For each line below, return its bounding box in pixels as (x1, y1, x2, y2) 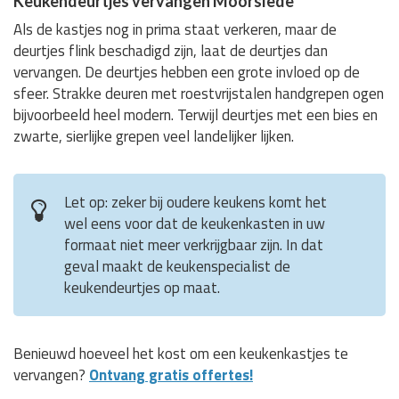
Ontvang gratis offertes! (89, 362, 253, 387)
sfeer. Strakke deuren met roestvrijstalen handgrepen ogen (13, 81, 384, 105)
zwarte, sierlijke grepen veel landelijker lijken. (13, 124, 294, 148)
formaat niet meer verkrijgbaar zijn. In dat (64, 232, 323, 256)
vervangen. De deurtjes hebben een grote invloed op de (13, 60, 360, 84)
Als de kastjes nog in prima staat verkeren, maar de (13, 17, 337, 41)
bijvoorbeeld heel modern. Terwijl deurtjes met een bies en (13, 102, 378, 126)
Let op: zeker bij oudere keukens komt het (64, 190, 327, 214)
